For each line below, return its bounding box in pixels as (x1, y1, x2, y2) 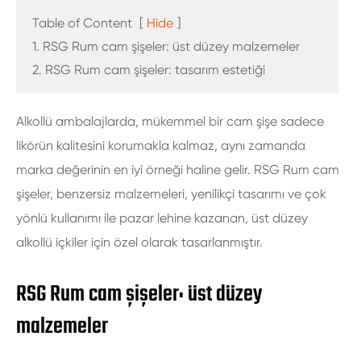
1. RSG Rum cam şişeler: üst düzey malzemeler (32, 39, 300, 54)
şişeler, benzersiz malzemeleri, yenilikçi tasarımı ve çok (16, 186, 326, 201)
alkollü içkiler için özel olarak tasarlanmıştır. (16, 234, 263, 250)
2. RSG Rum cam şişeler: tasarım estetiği (32, 62, 265, 77)
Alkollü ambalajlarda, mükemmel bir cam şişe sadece (16, 114, 324, 129)
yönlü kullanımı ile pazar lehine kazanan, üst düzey (16, 210, 308, 226)
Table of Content (32, 15, 132, 31)
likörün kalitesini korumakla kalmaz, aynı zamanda (16, 138, 305, 153)
